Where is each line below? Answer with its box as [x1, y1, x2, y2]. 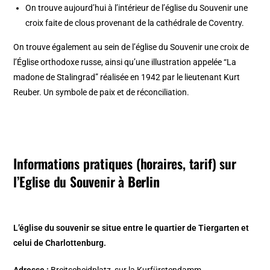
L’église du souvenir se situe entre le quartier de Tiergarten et [13, 222, 250, 233]
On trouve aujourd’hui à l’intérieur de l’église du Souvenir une [25, 2, 248, 13]
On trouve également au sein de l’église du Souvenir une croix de [13, 42, 250, 52]
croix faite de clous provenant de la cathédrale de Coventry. [25, 17, 245, 28]
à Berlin [115, 171, 160, 191]
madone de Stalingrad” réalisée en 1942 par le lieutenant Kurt [13, 72, 240, 82]
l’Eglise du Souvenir [13, 171, 115, 191]
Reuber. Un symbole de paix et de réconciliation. [13, 87, 190, 97]
